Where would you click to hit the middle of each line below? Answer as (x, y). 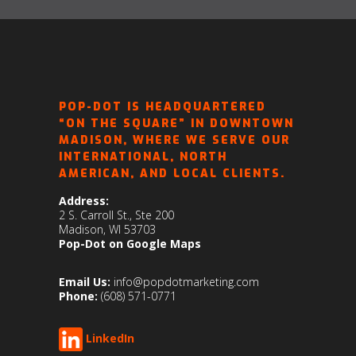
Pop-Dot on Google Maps (130, 243)
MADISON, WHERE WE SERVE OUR (174, 140)
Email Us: (85, 281)
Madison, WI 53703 (107, 229)
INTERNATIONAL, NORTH (143, 157)
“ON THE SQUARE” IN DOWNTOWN (176, 123)
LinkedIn (110, 338)
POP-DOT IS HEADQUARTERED (163, 106)
